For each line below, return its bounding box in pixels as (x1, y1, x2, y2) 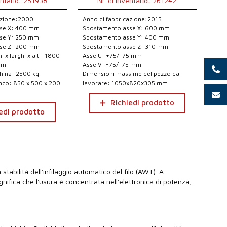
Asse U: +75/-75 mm (82, 52, 142, 59)
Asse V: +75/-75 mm (82, 61, 141, 68)
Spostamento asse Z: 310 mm (82, 43, 168, 50)
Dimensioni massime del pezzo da (82, 70, 179, 78)
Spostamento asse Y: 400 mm (82, 33, 169, 41)
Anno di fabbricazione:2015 (82, 15, 162, 23)
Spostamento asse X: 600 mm (82, 24, 170, 32)
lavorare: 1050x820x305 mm (82, 79, 168, 87)
